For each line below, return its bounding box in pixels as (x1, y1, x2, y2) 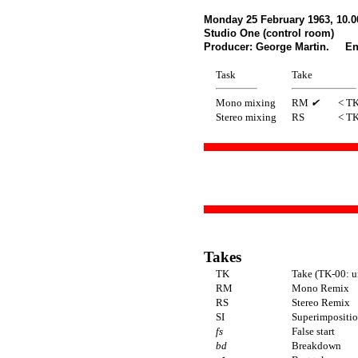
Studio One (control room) (204, 26, 334, 39)
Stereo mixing (216, 110, 276, 123)
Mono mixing (216, 96, 276, 109)
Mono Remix (292, 281, 349, 294)
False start (292, 324, 335, 337)
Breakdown (292, 339, 341, 352)
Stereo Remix (292, 296, 350, 308)
